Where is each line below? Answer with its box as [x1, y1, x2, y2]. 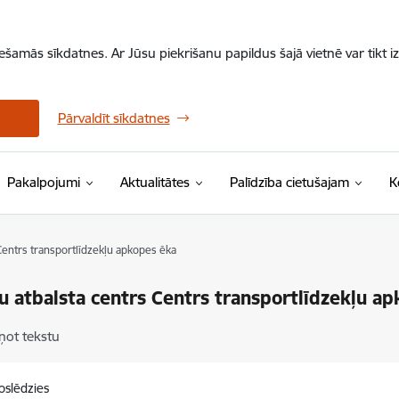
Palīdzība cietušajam [229, 174, 349, 191]
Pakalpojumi [6, 174, 80, 191]
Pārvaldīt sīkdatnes [57, 110, 170, 126]
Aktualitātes [119, 174, 190, 191]
